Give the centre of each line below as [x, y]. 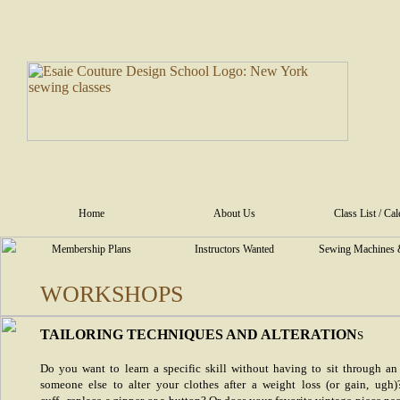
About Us [234, 213]
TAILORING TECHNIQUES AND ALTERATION [199, 334]
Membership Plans [92, 249]
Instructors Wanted [234, 249]
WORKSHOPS [112, 294]
